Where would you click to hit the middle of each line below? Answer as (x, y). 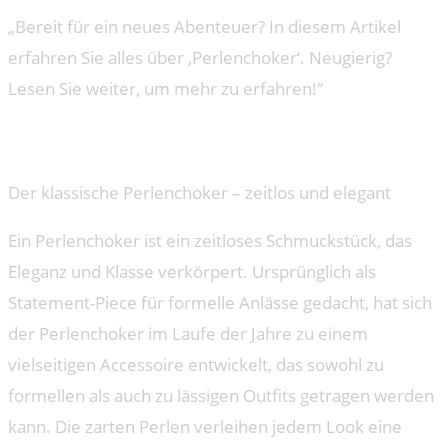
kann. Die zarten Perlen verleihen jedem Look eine (205, 427)
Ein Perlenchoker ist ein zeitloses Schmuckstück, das (210, 241)
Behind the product (132, 139)
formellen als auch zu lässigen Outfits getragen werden (221, 396)
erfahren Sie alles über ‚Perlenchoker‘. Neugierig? (200, 57)
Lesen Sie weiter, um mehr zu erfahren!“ (165, 88)
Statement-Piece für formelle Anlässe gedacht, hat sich (220, 303)
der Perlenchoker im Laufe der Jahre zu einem (188, 334)
